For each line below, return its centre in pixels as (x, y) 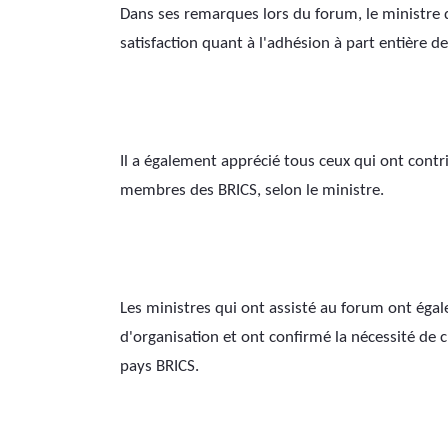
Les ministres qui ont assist (214, 308)
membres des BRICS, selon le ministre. (252, 190)
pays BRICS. (159, 366)
